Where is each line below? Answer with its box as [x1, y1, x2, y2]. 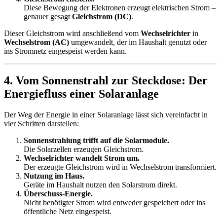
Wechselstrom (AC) [4, 37, 69, 46]
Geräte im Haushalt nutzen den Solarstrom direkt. [24, 181, 177, 189]
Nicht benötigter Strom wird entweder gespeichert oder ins [24, 198, 205, 207]
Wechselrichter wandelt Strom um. [24, 154, 140, 163]
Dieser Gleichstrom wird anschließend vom [4, 29, 141, 37]
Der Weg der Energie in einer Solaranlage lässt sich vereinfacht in [4, 110, 208, 119]
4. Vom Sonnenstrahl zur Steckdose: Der [4, 74, 208, 87]
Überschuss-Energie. [24, 189, 93, 198]
